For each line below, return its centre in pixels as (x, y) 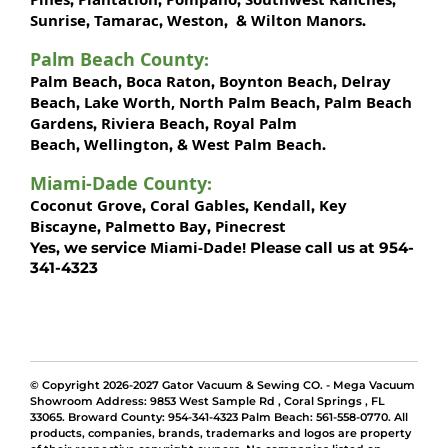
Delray (366, 81)
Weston (195, 20)
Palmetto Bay (156, 226)
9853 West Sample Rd (212, 401)
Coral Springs (324, 401)
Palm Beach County (117, 59)
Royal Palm (255, 123)
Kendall (282, 205)
